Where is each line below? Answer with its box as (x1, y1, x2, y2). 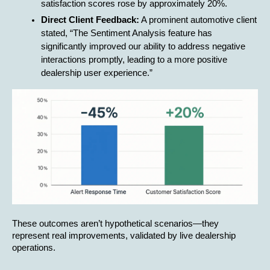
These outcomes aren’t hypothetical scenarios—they (12, 218, 219, 228)
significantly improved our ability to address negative (41, 41, 245, 51)
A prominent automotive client (139, 14, 257, 25)
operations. (12, 242, 55, 253)
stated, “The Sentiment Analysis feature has (41, 28, 212, 38)
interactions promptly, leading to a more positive (41, 54, 227, 64)
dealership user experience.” (41, 67, 152, 78)
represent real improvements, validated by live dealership (12, 230, 236, 240)
